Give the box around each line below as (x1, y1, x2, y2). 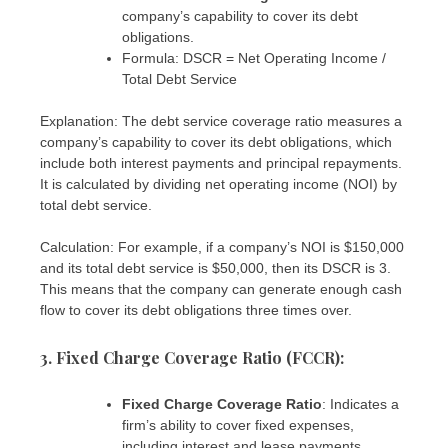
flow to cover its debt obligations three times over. (40, 301, 352, 318)
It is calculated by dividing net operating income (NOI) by (40, 175, 397, 192)
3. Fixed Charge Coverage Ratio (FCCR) (40, 346, 340, 368)
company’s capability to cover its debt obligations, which (40, 133, 392, 150)
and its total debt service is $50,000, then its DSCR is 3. (40, 259, 391, 276)
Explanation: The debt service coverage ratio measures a (40, 112, 402, 129)
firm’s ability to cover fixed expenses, (122, 417, 354, 434)
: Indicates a (322, 396, 399, 413)
